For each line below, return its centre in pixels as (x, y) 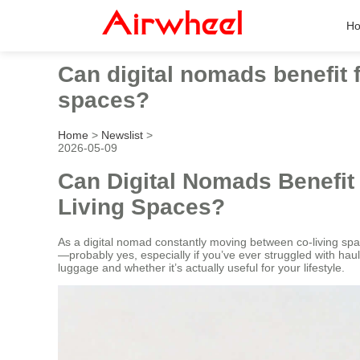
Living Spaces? (141, 207)
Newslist (122, 135)
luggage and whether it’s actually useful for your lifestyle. (201, 268)
